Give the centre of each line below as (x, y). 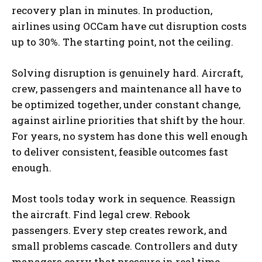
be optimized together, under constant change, (126, 104)
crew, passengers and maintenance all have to (127, 88)
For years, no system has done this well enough (130, 136)
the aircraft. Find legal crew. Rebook (101, 214)
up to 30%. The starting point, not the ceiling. (123, 42)
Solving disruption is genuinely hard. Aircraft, (127, 73)
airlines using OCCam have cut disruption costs (129, 26)
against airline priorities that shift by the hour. (128, 120)
